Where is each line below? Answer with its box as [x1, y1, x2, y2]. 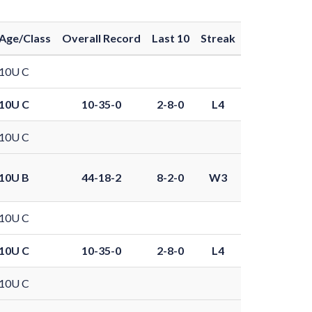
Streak [200, 31, 235, 45]
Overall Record [61, 31, 141, 45]
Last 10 [151, 31, 189, 45]
